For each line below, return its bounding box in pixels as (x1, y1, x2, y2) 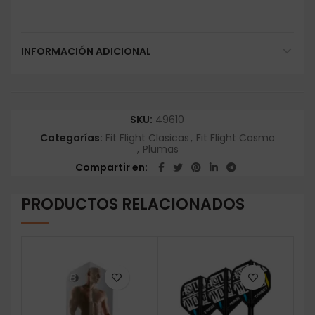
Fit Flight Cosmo (195, 131, 275, 146)
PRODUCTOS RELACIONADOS (21, 193, 245, 216)
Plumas (142, 142, 179, 157)
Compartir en (75, 160, 145, 175)
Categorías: (39, 131, 105, 146)
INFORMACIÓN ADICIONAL (21, 44, 151, 59)
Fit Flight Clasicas (105, 131, 189, 146)
